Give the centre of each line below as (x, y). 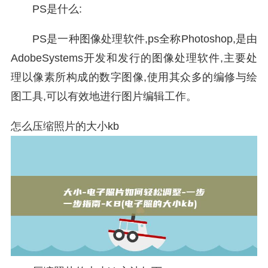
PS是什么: (57, 9)
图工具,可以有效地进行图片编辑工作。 (104, 96)
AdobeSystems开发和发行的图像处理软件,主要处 (134, 58)
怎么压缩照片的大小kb (65, 126)
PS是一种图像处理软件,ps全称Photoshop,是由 (145, 39)
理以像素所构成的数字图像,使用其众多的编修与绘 (134, 77)
